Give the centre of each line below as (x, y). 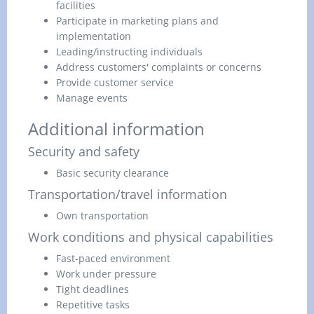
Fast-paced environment (113, 258)
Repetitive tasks (93, 305)
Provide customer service (115, 82)
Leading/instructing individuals (129, 52)
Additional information (116, 129)
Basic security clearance (112, 173)
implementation (94, 36)
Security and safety (84, 151)
